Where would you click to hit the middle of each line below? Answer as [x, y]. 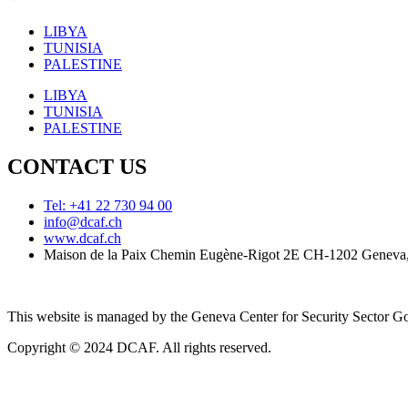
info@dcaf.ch [83, 221]
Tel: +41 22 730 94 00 [108, 205]
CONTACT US [77, 167]
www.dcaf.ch [82, 238]
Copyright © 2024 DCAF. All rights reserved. [139, 347]
